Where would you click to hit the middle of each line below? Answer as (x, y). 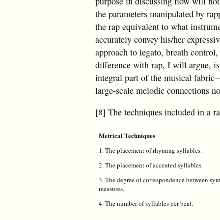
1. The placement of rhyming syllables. (150, 150)
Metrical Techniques (127, 135)
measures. (111, 188)
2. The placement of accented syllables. (151, 165)
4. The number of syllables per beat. (146, 203)
